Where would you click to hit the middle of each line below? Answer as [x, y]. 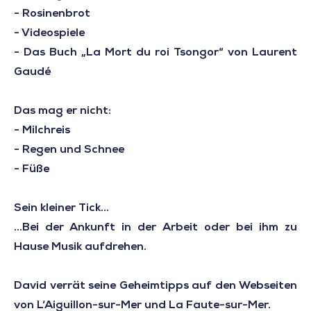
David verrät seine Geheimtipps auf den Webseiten [155, 286]
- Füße [32, 170]
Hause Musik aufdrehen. [80, 247]
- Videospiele [49, 34]
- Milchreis [42, 131]
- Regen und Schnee [69, 150]
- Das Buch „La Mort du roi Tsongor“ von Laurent [155, 53]
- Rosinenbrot [52, 14]
